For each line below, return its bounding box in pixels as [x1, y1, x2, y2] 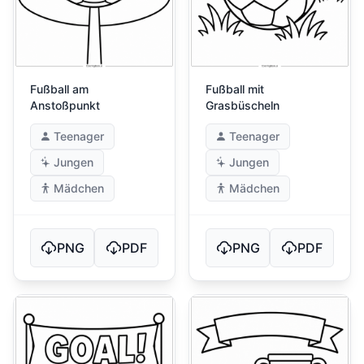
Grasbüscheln [206, 98, 279, 113]
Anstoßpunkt [30, 98, 100, 113]
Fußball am [30, 82, 89, 97]
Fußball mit [206, 82, 264, 97]
